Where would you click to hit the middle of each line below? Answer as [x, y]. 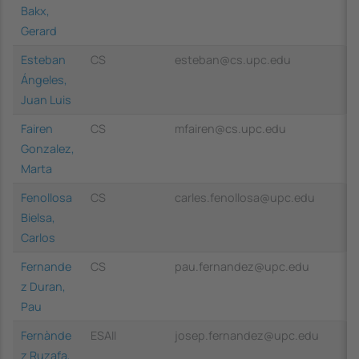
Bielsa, [38, 217]
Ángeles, [44, 79]
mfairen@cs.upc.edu [230, 128]
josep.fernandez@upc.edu [247, 335]
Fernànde [46, 335]
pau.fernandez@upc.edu [242, 266]
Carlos [38, 237]
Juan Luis [46, 99]
